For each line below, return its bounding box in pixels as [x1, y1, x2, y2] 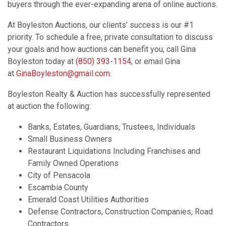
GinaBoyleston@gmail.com [16, 69, 110, 78]
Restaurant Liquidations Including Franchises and [28, 146, 200, 156]
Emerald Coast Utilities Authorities [28, 195, 149, 204]
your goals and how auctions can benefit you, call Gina [8, 44, 196, 54]
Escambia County [28, 183, 88, 192]
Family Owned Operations [28, 158, 119, 168]
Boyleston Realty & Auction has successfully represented [8, 89, 210, 99]
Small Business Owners [28, 134, 112, 144]
